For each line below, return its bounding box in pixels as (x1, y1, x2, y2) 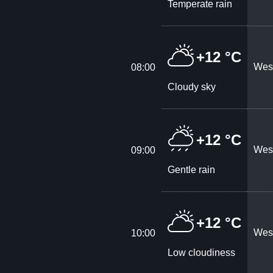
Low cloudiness (168, 247, 236, 258)
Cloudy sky (168, 81, 216, 92)
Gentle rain (168, 164, 216, 175)
